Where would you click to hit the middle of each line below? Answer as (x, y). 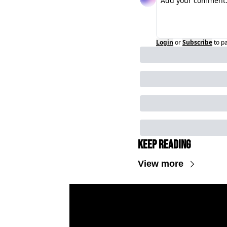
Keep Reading (164, 145)
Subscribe (197, 43)
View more (161, 164)
